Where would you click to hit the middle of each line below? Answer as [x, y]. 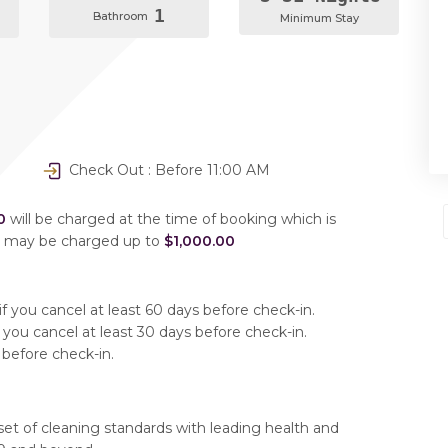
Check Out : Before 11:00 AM [167, 170]
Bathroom [122, 15]
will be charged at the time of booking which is [171, 219]
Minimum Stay [319, 17]
